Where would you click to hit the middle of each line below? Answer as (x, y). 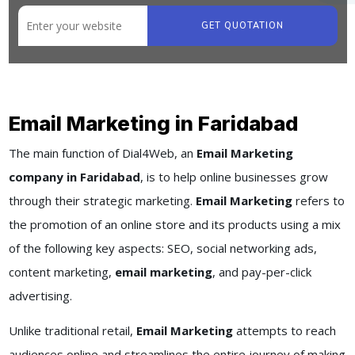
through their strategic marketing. (102, 201)
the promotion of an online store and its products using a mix (174, 225)
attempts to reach (286, 331)
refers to (320, 201)
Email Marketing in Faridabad (153, 124)
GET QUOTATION (242, 25)
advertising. (42, 296)
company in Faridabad (74, 177)
